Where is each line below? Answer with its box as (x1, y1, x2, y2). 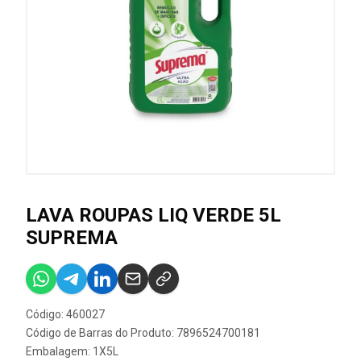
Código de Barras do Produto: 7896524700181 (26, 326, 260, 339)
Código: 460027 (26, 308, 105, 321)
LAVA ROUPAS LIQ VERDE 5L (26, 204, 281, 226)
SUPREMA (26, 226, 118, 249)
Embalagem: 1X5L (26, 345, 118, 358)
